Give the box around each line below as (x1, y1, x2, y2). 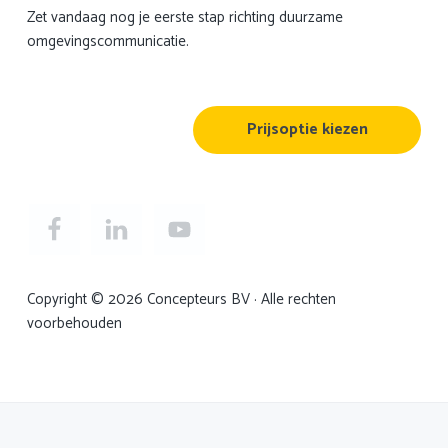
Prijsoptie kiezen (246, 116, 368, 144)
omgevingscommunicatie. (26, 29, 189, 55)
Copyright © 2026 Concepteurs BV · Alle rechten (26, 287, 336, 313)
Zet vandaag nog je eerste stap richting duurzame (26, 5, 343, 31)
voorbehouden (26, 311, 122, 337)
